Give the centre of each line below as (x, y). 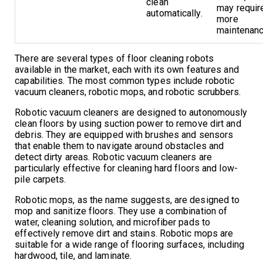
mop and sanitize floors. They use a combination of (121, 211)
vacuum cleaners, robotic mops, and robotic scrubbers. (128, 92)
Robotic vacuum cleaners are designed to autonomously (131, 112)
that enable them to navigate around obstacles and (119, 146)
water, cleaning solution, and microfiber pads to (113, 222)
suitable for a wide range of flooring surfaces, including (129, 244)
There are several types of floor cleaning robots (114, 58)
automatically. (174, 13)
